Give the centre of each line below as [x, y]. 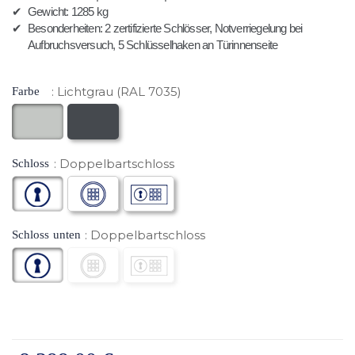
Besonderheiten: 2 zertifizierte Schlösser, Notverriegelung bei [165, 28]
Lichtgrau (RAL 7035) [119, 92]
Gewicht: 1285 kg [68, 11]
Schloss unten [46, 235]
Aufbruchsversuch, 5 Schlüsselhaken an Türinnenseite [153, 45]
